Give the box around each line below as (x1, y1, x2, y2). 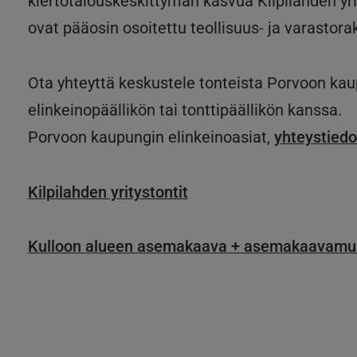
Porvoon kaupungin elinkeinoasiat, (27, 127, 274, 147)
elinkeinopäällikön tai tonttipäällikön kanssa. (27, 100, 342, 120)
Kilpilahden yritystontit (27, 182, 188, 202)
